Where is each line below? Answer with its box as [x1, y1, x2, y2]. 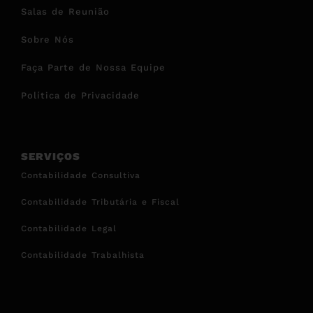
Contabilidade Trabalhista [21, 249, 145, 260]
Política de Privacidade [21, 89, 140, 101]
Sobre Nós [21, 34, 74, 45]
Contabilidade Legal [21, 223, 117, 233]
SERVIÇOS [21, 150, 80, 163]
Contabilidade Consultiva [21, 170, 140, 180]
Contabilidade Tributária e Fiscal [21, 196, 180, 207]
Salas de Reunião [21, 6, 110, 17]
